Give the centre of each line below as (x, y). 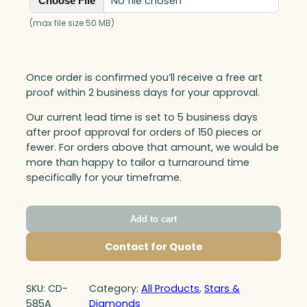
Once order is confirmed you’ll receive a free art (144, 77)
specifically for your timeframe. (104, 177)
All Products (170, 288)
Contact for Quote (153, 247)
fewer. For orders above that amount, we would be (152, 147)
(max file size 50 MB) (72, 24)
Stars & (222, 288)
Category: (115, 288)
